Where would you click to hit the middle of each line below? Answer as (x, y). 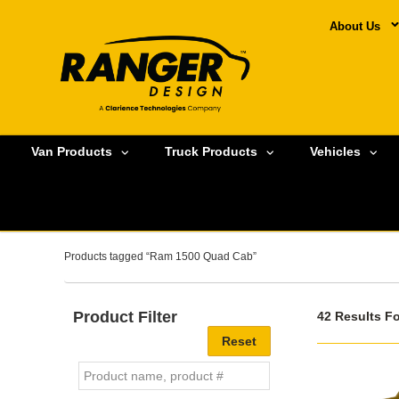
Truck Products (211, 152)
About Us (354, 26)
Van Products (72, 152)
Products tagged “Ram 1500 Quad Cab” (160, 256)
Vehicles (335, 152)
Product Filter (125, 317)
